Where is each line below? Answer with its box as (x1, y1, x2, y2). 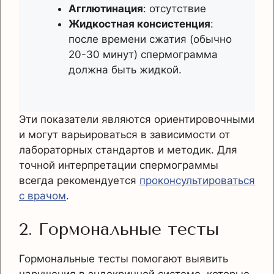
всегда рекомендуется (19, 174, 139, 187)
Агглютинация (68, 2, 143, 15)
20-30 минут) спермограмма (68, 48, 218, 61)
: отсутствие (143, 2, 206, 15)
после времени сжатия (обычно (68, 33, 232, 46)
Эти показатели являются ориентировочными (19, 113, 254, 125)
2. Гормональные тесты (19, 219, 219, 240)
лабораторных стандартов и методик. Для (19, 143, 237, 156)
